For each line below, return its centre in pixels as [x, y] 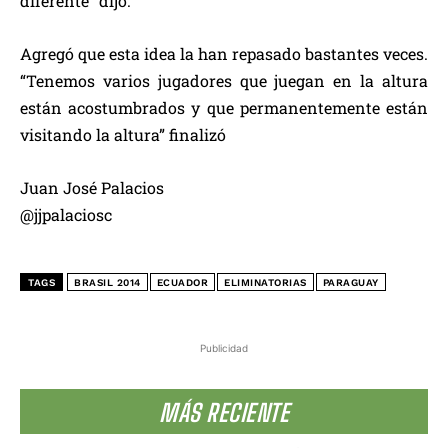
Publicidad [224, 348]
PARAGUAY [350, 283]
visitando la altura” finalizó [123, 135]
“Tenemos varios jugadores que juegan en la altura [224, 81]
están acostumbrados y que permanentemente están [224, 108]
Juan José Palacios [92, 188]
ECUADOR [182, 283]
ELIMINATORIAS [265, 283]
